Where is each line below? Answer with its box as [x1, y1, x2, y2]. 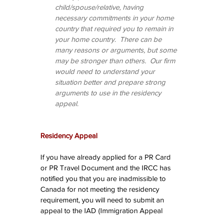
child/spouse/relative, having [55, 3, 145, 12]
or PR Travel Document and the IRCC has [40, 163, 173, 172]
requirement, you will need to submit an [40, 196, 166, 204]
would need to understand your [55, 67, 157, 76]
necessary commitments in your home [55, 14, 176, 22]
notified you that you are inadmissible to [40, 174, 168, 183]
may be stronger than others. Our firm [55, 56, 177, 65]
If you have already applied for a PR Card [40, 153, 173, 162]
